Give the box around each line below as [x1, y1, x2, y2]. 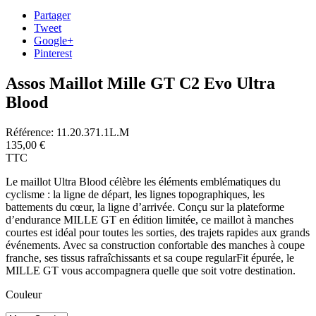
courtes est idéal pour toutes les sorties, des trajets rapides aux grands [6, 226, 310, 238]
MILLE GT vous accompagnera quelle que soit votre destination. [6, 264, 296, 276]
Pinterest [34, 47, 72, 59]
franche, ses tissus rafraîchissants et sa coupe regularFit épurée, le [6, 251, 294, 264]
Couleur [6, 288, 42, 300]
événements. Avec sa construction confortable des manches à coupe [6, 238, 305, 251]
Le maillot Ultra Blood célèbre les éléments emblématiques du [6, 175, 281, 188]
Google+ [34, 35, 73, 47]
